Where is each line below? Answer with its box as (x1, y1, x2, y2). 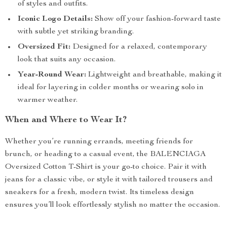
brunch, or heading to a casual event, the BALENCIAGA (5, 150, 206, 159)
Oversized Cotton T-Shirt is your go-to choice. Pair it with (5, 163, 207, 171)
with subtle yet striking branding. (18, 28, 134, 36)
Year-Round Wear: (18, 71, 86, 79)
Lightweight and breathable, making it (86, 71, 222, 79)
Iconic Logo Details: (18, 15, 93, 23)
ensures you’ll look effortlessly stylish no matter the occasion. (5, 201, 220, 209)
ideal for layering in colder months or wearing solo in (18, 84, 204, 92)
